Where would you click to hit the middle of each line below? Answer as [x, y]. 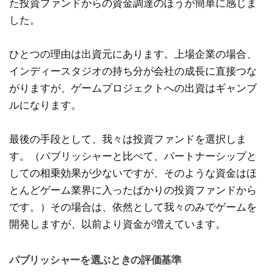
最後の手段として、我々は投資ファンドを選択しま [128, 138]
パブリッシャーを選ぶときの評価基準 [95, 259]
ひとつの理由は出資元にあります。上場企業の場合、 [133, 53]
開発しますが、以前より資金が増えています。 [117, 223]
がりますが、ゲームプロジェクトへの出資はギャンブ [133, 87]
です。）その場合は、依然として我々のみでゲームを [133, 206]
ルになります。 [45, 104]
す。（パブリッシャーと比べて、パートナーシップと [133, 155]
